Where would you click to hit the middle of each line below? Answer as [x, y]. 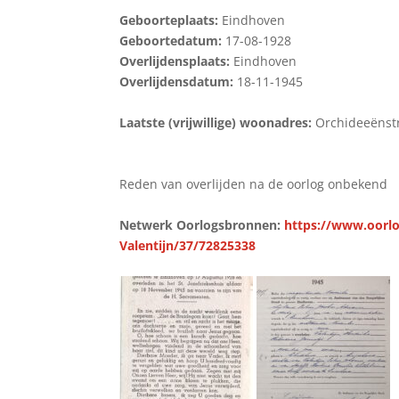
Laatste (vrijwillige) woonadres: [218, 122]
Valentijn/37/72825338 [188, 245]
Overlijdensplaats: [177, 61]
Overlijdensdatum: [179, 81]
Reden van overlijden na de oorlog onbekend [254, 183]
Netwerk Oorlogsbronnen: [202, 224]
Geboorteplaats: [171, 20]
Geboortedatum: [173, 40]
